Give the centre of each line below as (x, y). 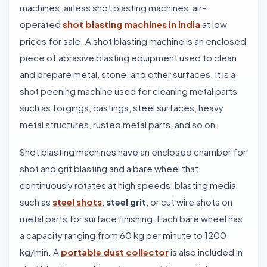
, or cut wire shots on (189, 202)
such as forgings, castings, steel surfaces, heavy (122, 108)
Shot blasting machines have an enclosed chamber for (133, 152)
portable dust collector (115, 252)
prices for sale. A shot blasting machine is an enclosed (133, 41)
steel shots (77, 202)
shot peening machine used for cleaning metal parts (128, 91)
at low (214, 24)
